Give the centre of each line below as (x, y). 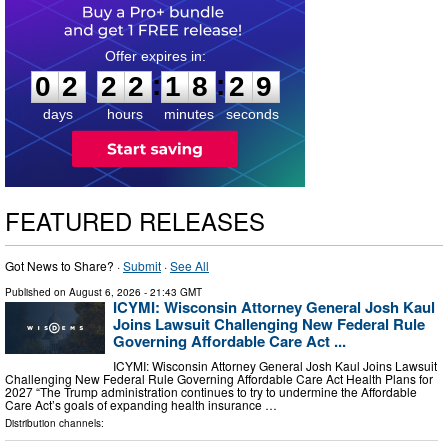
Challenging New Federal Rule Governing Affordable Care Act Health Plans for (219, 379)
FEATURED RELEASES (135, 220)
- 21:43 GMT (171, 291)
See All (189, 265)
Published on (37, 291)
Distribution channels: (54, 423)
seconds (252, 113)
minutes (188, 113)
